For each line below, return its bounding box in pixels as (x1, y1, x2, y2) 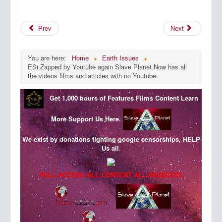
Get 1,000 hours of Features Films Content (49, 93, 181, 103)
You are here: (28, 53, 70, 62)
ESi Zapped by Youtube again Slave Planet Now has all (28, 61, 187, 71)
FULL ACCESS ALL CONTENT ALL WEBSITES (40, 170, 182, 180)
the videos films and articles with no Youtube (28, 70, 156, 80)
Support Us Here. (66, 113, 123, 123)
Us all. (101, 143, 121, 153)
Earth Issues (102, 53, 139, 62)
